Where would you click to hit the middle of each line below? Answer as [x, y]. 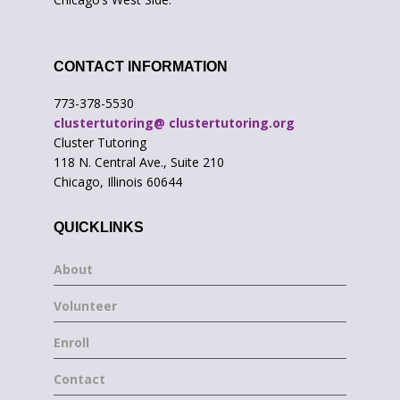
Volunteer [85, 305]
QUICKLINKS [99, 227]
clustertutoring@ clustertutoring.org [174, 122]
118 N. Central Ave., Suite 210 [139, 162]
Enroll [71, 342]
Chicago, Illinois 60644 [118, 181]
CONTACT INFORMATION [141, 66]
